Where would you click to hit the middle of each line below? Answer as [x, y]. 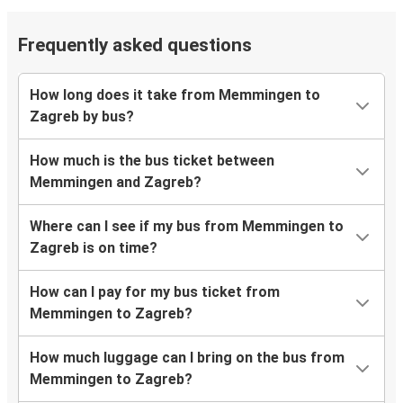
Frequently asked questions [135, 45]
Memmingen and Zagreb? [116, 183]
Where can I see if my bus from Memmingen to [187, 227]
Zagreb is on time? [94, 248]
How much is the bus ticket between [152, 161]
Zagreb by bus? [82, 117]
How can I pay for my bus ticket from [155, 292]
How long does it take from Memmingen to [175, 95]
